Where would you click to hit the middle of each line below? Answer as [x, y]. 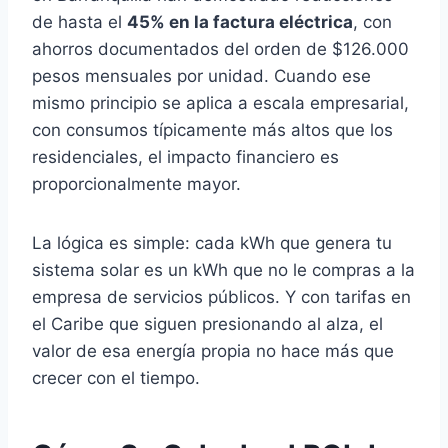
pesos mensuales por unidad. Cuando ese [201, 76]
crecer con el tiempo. [116, 378]
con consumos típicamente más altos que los [212, 130]
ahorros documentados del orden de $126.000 [220, 49]
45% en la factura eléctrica [240, 22]
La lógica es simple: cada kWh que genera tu [212, 243]
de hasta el [79, 22]
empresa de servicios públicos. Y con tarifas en [221, 297]
